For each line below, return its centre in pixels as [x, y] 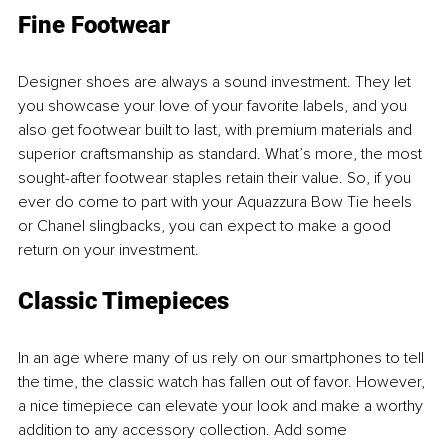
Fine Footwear [94, 24]
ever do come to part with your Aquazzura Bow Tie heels [217, 201]
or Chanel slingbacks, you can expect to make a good [206, 225]
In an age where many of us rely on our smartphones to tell [223, 357]
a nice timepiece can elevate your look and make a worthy [222, 405]
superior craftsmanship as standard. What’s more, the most [222, 153]
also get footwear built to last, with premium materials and [217, 129]
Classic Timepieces [123, 300]
